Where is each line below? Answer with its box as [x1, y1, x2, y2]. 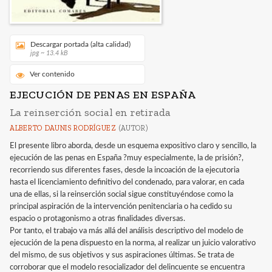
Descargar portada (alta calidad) [30, 41, 131, 49]
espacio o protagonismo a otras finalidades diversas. [10, 215, 185, 223]
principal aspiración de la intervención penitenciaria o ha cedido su [10, 203, 232, 211]
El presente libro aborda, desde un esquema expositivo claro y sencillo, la [10, 142, 256, 151]
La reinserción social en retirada [10, 106, 171, 120]
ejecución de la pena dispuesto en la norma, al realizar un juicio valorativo [10, 239, 256, 248]
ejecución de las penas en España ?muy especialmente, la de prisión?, [10, 154, 243, 163]
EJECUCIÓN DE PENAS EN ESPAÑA [10, 88, 196, 102]
